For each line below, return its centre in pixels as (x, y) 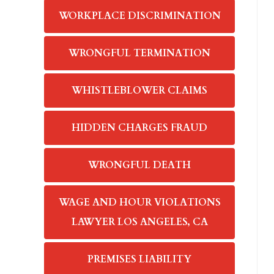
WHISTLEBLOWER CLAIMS (139, 91)
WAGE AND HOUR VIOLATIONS (139, 202)
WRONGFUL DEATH (139, 165)
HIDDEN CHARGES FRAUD (139, 128)
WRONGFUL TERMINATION (139, 53)
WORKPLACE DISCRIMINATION (139, 16)
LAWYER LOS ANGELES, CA (139, 222)
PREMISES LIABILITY (139, 259)
